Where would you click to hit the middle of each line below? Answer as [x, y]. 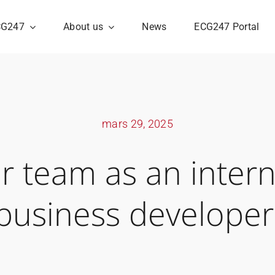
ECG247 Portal [227, 27]
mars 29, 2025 [137, 124]
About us [83, 27]
